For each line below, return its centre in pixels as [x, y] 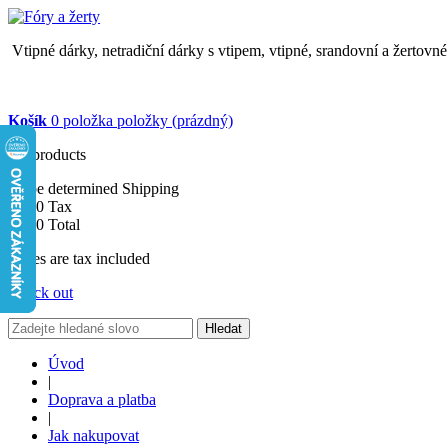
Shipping [150, 188]
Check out [40, 292]
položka [88, 120]
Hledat [223, 328]
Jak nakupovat [93, 435]
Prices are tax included [79, 258]
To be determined [65, 188]
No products [47, 154]
